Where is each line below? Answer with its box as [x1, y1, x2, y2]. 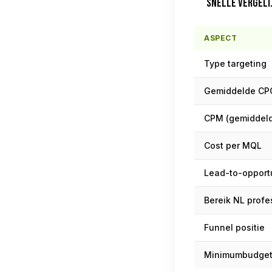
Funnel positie [204, 222, 265, 233]
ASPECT [204, 33, 237, 42]
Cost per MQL [204, 140, 262, 151]
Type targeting [204, 58, 267, 69]
